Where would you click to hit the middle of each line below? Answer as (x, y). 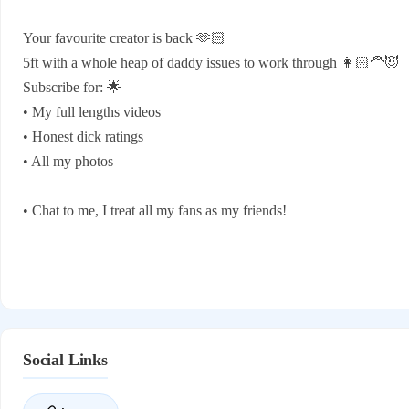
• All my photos (68, 161)
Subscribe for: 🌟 (72, 87)
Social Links (65, 360)
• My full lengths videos (92, 112)
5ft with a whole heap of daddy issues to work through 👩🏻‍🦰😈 (211, 63)
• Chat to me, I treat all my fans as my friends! (155, 210)
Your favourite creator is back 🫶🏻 (124, 38)
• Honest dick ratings (83, 136)
